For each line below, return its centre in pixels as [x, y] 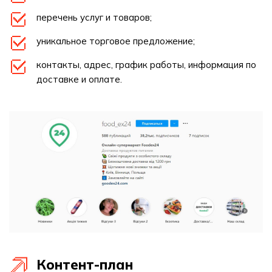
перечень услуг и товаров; [94, 17]
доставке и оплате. [79, 79]
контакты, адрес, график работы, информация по [146, 65]
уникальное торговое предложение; [116, 41]
